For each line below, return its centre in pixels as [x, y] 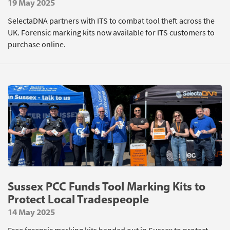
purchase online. [37, 44]
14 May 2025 [31, 212]
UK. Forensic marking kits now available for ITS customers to [111, 33]
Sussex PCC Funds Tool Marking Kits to [107, 186]
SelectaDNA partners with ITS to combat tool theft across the [111, 21]
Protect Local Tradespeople [78, 199]
